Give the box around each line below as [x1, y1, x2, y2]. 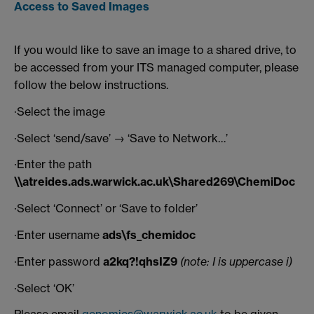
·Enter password [14, 254, 103, 268]
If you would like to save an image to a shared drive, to [14, 43, 296, 57]
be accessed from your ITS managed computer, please [14, 60, 299, 74]
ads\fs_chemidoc [102, 227, 196, 242]
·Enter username [14, 227, 102, 242]
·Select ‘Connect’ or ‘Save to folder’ [14, 201, 198, 216]
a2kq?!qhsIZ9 [103, 254, 177, 268]
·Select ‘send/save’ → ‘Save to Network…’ [14, 130, 228, 145]
